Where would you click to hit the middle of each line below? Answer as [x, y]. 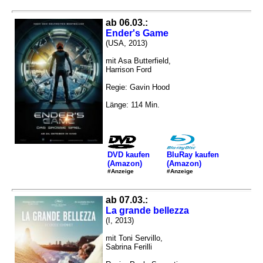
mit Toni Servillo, [134, 238]
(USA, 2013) [127, 43]
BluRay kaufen [193, 154]
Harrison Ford [129, 70]
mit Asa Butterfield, [138, 61]
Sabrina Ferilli [129, 247]
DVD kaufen [129, 154]
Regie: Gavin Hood [138, 87]
